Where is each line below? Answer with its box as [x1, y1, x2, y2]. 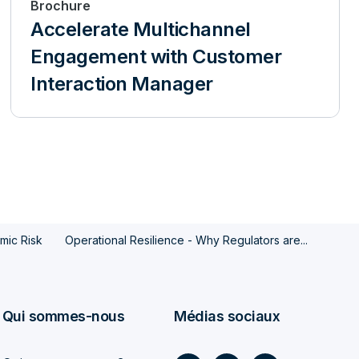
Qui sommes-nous [2, 308, 125, 325]
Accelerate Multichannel [30, 18, 251, 41]
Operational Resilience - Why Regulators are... [65, 233, 308, 247]
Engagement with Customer [30, 45, 282, 68]
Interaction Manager [30, 72, 213, 95]
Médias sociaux [174, 308, 280, 325]
